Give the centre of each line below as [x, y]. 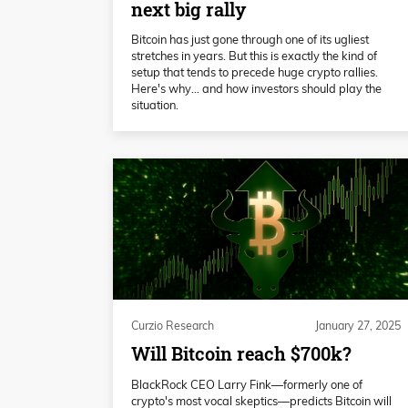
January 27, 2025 [358, 325]
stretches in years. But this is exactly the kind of [254, 56]
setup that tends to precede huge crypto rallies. [255, 72]
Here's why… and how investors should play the [256, 89]
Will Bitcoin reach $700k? [241, 354]
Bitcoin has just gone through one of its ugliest [250, 40]
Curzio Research [173, 325]
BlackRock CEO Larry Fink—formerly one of [247, 384]
